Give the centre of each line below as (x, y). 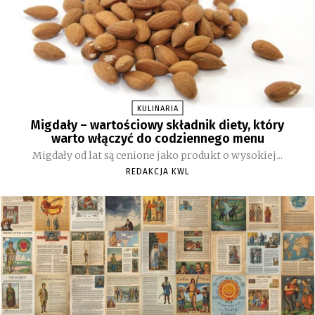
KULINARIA (157, 108)
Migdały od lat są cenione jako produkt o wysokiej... (157, 155)
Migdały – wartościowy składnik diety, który (157, 125)
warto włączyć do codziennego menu (157, 138)
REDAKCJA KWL (157, 171)
